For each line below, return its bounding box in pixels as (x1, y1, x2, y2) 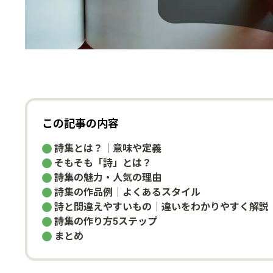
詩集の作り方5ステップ (54, 215, 157, 227)
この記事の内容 (42, 116, 119, 130)
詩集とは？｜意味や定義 (54, 142, 161, 154)
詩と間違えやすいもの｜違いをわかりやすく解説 (54, 200, 269, 213)
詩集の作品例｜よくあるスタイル (54, 186, 200, 198)
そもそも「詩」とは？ (54, 157, 152, 169)
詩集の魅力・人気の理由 (54, 171, 161, 183)
